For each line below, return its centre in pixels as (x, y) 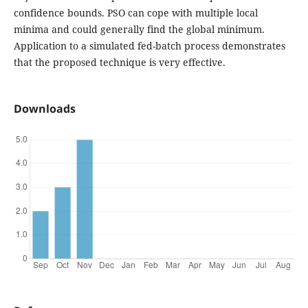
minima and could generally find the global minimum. (139, 29)
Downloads (44, 109)
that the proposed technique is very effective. (119, 62)
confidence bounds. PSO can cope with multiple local (135, 12)
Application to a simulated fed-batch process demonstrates (149, 45)
